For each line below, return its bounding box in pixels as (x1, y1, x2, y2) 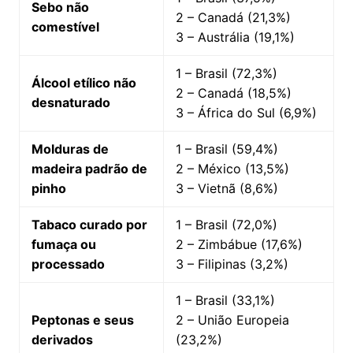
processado (31, 256, 105, 273)
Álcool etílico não (31, 75, 136, 91)
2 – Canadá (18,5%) (175, 85, 292, 102)
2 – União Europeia (175, 312, 289, 329)
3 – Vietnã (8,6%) (175, 180, 278, 197)
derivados (31, 332, 93, 348)
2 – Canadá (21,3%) (175, 9, 291, 26)
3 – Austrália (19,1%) (175, 29, 295, 46)
